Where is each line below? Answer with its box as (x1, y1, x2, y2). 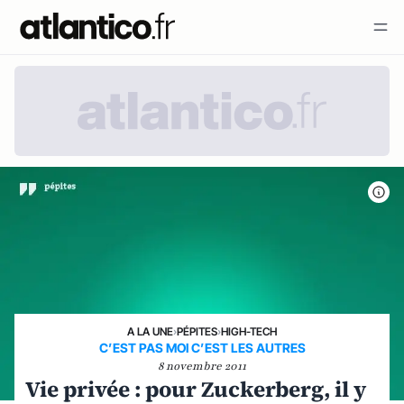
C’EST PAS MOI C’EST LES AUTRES (98, 339, 306, 355)
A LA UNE (127, 324, 173, 338)
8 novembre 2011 (158, 358, 246, 373)
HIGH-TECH (221, 324, 277, 338)
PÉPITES (177, 324, 217, 338)
